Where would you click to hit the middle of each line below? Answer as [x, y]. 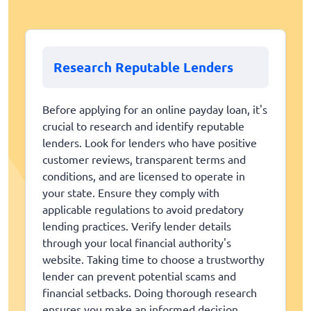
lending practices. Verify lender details [137, 226]
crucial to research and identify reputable [143, 126]
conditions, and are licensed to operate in [144, 176]
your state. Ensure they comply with [131, 193]
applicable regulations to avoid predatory [143, 209]
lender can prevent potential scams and [139, 276]
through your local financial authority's [137, 243]
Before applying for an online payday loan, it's [155, 109]
